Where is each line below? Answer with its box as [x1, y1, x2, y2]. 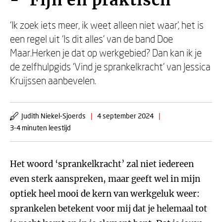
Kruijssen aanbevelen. [10, 74, 96, 86]
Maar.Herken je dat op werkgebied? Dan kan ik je [10, 47, 202, 58]
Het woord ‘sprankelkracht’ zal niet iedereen [10, 159, 194, 169]
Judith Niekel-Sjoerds [21, 111, 86, 120]
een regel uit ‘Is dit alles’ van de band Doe [10, 33, 173, 45]
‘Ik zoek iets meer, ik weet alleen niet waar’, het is [10, 19, 204, 31]
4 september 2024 [97, 111, 154, 120]
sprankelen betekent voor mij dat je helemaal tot [10, 203, 207, 214]
